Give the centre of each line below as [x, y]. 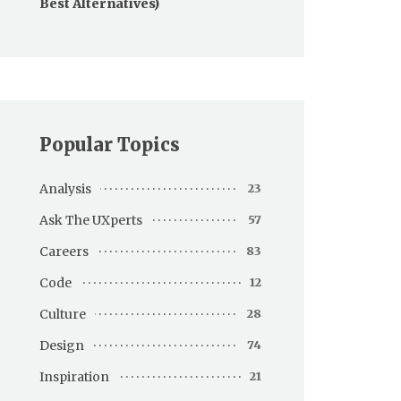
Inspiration [74, 376]
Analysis [65, 188]
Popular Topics [110, 144]
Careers [64, 251]
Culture [63, 314]
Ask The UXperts [91, 220]
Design [62, 345]
